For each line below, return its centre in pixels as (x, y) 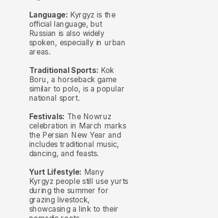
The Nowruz (88, 116)
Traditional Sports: (64, 70)
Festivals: (47, 116)
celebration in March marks (78, 126)
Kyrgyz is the (92, 15)
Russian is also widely (67, 33)
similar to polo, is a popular (77, 89)
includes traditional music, (74, 144)
